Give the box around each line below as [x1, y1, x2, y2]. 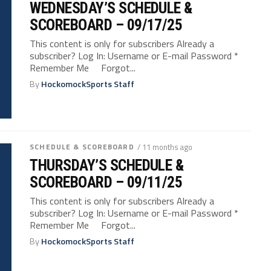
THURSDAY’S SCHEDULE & [30, 156, 184, 175]
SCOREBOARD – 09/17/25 [30, 16, 183, 34]
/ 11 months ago [137, 141, 192, 154]
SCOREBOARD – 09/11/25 [30, 173, 183, 192]
